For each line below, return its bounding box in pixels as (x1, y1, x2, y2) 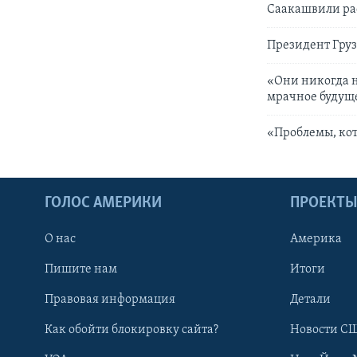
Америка (290, 233, 342, 246)
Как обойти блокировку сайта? (45, 324, 218, 337)
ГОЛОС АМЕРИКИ (45, 195, 162, 212)
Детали (290, 293, 331, 307)
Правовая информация (45, 293, 175, 307)
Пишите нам (45, 263, 117, 277)
